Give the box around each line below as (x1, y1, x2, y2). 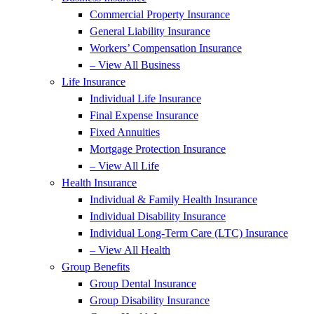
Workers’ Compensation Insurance (90, 42, 242, 54)
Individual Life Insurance (90, 93, 201, 104)
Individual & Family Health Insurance (90, 193, 257, 205)
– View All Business (90, 59, 180, 71)
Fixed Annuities (90, 126, 160, 138)
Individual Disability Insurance (90, 210, 226, 222)
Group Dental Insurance (90, 278, 196, 289)
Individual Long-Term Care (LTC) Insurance (90, 227, 288, 239)
